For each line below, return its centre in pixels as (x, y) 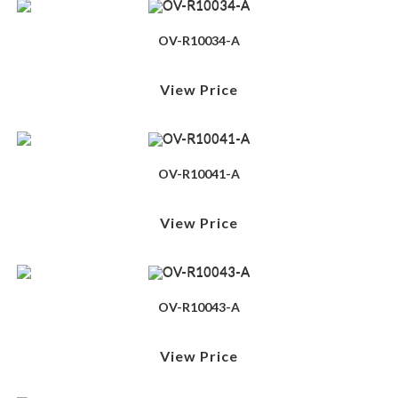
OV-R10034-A (199, 41)
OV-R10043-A (199, 306)
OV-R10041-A (199, 174)
